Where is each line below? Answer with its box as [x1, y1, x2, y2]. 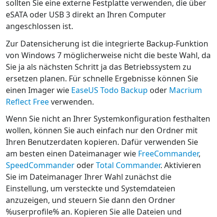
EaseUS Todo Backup [71, 84, 148, 95]
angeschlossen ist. [6, 21, 73, 32]
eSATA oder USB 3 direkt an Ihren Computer [6, 9, 166, 20]
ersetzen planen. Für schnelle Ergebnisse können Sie [6, 73, 198, 84]
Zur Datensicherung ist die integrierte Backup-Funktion [6, 38, 208, 49]
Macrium [169, 84, 202, 95]
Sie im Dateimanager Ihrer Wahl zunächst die [6, 171, 171, 183]
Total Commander [96, 160, 160, 171]
